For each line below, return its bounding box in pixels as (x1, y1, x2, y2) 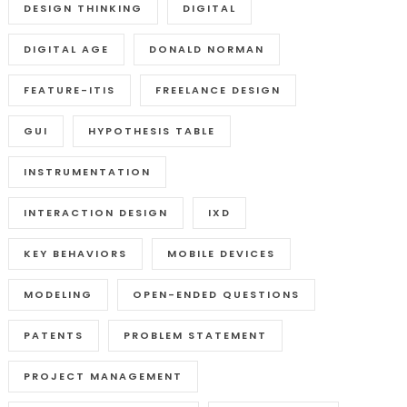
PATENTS (24, 327, 84, 342)
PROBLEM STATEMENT (124, 327, 268, 342)
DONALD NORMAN (149, 41, 265, 56)
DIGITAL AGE (24, 41, 110, 56)
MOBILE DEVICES (167, 245, 276, 261)
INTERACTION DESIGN (24, 204, 169, 220)
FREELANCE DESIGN (155, 82, 282, 97)
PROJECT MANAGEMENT (24, 368, 184, 383)
